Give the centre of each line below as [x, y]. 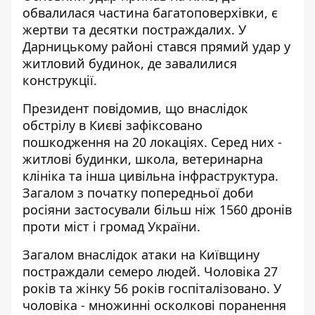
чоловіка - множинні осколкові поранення [154, 305]
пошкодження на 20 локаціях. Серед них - [152, 142]
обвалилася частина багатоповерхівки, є [150, 13]
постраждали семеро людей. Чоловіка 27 [150, 271]
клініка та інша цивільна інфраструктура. [150, 176]
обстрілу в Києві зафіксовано [112, 125]
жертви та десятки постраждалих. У [134, 30]
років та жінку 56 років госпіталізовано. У [152, 288]
